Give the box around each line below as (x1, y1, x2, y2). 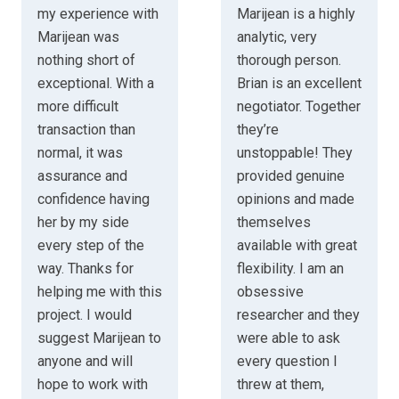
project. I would (37, 305, 132, 323)
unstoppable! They (236, 143, 353, 161)
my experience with (37, 4, 159, 22)
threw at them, (236, 375, 324, 393)
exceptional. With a (37, 74, 154, 92)
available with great (236, 236, 357, 254)
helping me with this (37, 282, 162, 300)
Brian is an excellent (236, 74, 362, 92)
